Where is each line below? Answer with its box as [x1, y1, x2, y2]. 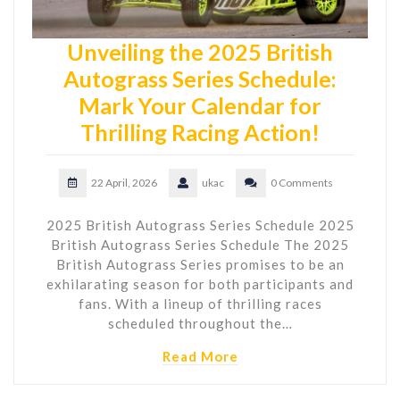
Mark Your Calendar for [79, 92, 321, 120]
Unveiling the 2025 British [67, 38, 333, 66]
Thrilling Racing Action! [80, 119, 320, 146]
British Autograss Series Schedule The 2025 [51, 237, 349, 254]
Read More [162, 348, 238, 365]
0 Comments [270, 176, 333, 190]
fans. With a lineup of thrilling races [78, 296, 322, 312]
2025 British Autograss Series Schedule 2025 [46, 217, 354, 234]
